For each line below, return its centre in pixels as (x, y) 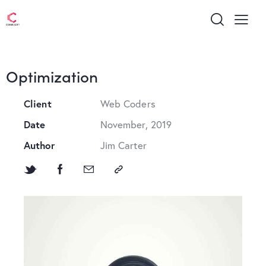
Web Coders (128, 104)
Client (38, 104)
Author (39, 145)
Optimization (52, 75)
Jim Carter (123, 145)
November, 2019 (136, 124)
